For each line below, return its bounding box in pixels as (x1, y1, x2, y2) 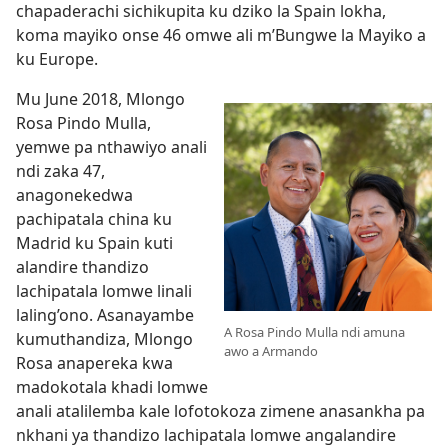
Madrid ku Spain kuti (16, 231, 173, 254)
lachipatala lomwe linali (16, 279, 192, 302)
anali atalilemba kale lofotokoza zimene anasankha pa (16, 399, 425, 422)
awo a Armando (224, 341, 318, 360)
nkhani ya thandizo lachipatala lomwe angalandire (16, 423, 396, 446)
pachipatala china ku (16, 207, 172, 230)
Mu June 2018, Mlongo (16, 87, 185, 110)
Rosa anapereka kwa (16, 351, 173, 374)
